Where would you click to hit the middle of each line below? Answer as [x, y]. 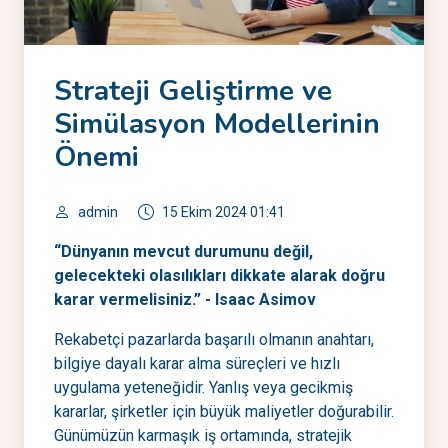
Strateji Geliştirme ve [193, 91]
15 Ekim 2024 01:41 [223, 212]
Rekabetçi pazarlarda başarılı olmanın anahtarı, [214, 339]
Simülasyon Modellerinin [217, 124]
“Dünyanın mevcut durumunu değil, [183, 251]
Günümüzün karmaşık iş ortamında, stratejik [203, 435]
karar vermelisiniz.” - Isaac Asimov [185, 299]
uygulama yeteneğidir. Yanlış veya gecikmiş [203, 387]
